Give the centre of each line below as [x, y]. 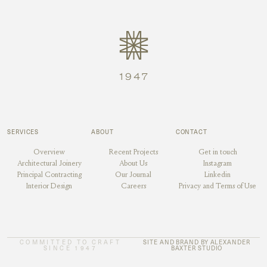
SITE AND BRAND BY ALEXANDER [197, 242]
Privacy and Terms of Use [218, 186]
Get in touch [218, 152]
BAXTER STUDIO [197, 248]
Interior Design [49, 186]
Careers [133, 186]
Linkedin [218, 175]
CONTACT [191, 132]
